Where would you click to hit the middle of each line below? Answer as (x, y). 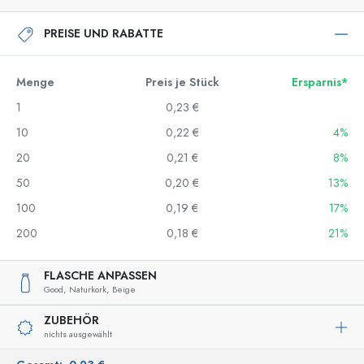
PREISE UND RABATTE (104, 33)
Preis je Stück (182, 82)
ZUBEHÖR (71, 321)
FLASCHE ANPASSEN (100, 276)
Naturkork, (89, 290)
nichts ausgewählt (78, 334)
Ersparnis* (320, 82)
